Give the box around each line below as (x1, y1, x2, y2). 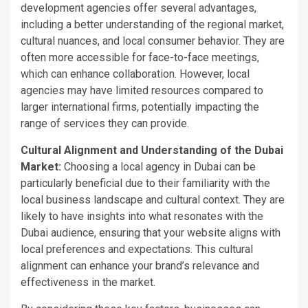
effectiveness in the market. (21, 275, 155, 289)
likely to (21, 209, 58, 223)
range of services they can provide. (21, 116, 189, 130)
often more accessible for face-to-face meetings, (21, 50, 259, 64)
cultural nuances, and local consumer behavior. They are (21, 34, 285, 47)
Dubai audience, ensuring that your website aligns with (21, 225, 280, 239)
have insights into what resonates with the (58, 209, 263, 223)
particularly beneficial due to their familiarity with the (21, 176, 270, 190)
